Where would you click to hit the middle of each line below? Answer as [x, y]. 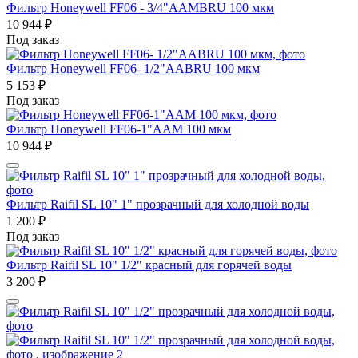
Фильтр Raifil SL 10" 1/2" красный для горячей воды [149, 265]
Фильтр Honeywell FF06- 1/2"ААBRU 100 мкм [133, 68]
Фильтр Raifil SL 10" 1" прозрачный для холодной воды [158, 204]
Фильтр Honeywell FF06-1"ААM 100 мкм [119, 129]
